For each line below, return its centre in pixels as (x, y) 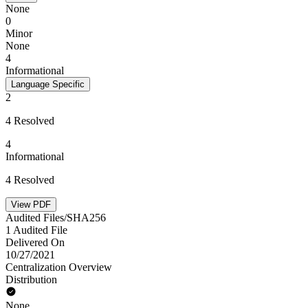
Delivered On (35, 242)
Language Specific (48, 84)
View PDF (31, 205)
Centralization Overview (59, 267)
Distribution (31, 279)
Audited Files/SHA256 (56, 218)
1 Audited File (36, 230)
